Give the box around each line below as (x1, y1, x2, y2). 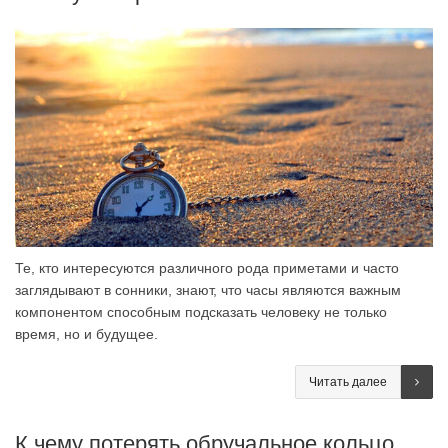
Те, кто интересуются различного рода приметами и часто (15, 259, 399, 276)
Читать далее (309, 374, 387, 389)
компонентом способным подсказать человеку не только (15, 303, 387, 320)
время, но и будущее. (15, 325, 158, 342)
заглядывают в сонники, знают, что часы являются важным (15, 281, 401, 298)
